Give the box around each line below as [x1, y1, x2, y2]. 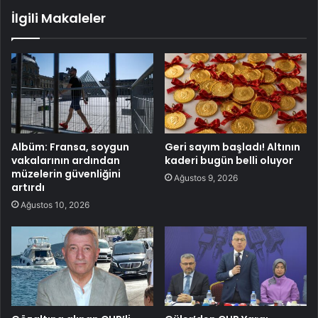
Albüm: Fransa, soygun [11, 139, 129, 154]
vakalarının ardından [11, 153, 120, 168]
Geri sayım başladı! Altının [165, 139, 300, 154]
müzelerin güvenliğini [11, 166, 121, 181]
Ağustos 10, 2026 [21, 199, 89, 210]
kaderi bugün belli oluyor [165, 153, 293, 168]
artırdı [11, 180, 45, 194]
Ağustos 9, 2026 [174, 172, 238, 183]
